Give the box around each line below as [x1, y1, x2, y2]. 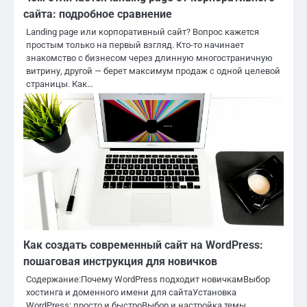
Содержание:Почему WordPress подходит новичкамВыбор [26, 274, 270, 285]
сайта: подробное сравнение [23, 8, 172, 21]
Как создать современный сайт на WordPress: [23, 238, 263, 252]
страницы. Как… [26, 79, 93, 90]
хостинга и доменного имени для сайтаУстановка [26, 287, 236, 298]
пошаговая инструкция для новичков [23, 255, 217, 269]
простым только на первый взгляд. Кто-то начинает [26, 40, 244, 51]
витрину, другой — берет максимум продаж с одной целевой [26, 66, 280, 77]
